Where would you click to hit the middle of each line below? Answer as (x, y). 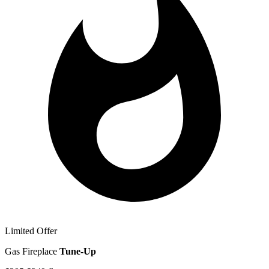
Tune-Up (78, 252)
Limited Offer (31, 231)
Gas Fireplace (32, 252)
